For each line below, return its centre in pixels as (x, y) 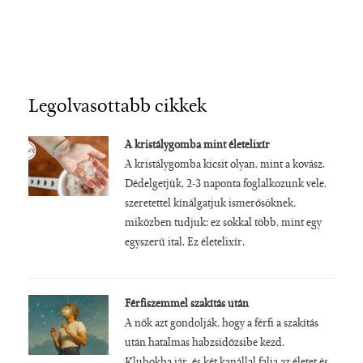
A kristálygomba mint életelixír (197, 145)
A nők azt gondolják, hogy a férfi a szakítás (221, 324)
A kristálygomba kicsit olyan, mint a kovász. (224, 165)
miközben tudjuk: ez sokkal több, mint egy (223, 223)
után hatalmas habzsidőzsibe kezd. (204, 343)
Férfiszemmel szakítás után (186, 304)
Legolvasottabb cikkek (117, 107)
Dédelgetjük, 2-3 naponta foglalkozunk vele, (225, 184)
